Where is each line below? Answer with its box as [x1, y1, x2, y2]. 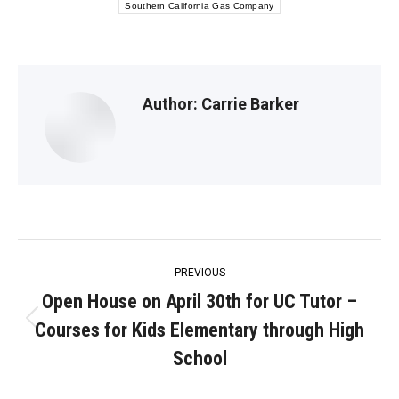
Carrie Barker [198, 94, 299, 114]
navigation [17, 281, 151, 319]
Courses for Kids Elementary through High [35, 319, 364, 342]
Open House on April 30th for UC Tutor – [42, 290, 357, 313]
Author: [142, 94, 198, 114]
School [172, 347, 227, 370]
